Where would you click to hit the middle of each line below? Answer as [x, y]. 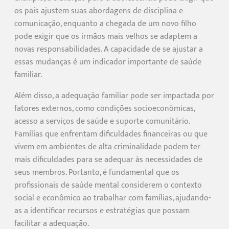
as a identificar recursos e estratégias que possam [102, 211]
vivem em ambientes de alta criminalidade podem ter [107, 147]
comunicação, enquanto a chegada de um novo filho [105, 24]
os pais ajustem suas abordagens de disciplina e [99, 11]
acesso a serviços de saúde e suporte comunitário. [102, 121]
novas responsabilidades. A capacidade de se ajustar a [109, 49]
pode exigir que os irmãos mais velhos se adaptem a [106, 36]
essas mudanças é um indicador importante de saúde [108, 62]
